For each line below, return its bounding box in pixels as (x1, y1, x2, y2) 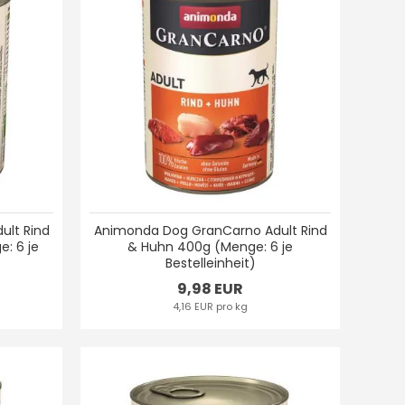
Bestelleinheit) (165, 253, 256, 272)
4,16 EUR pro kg (173, 298, 249, 314)
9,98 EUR (177, 278, 244, 299)
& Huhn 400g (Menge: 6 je (127, 237, 294, 256)
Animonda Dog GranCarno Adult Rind (93, 221, 327, 240)
